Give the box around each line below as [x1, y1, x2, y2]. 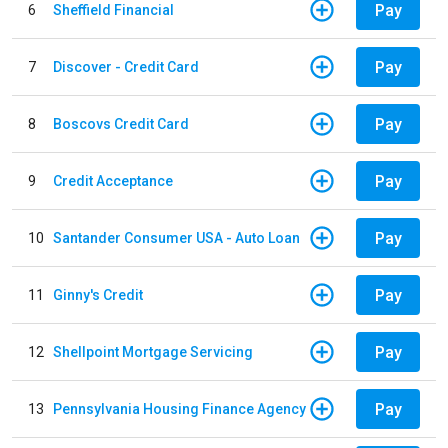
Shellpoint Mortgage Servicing [53, 343, 253, 360]
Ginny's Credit [53, 286, 143, 303]
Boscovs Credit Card [53, 115, 189, 132]
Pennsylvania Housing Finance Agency [53, 400, 306, 417]
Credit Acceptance [53, 172, 173, 189]
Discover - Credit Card [53, 58, 199, 75]
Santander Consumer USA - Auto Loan [53, 229, 300, 246]
